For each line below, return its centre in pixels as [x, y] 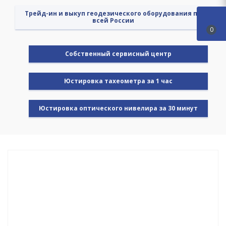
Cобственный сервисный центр [118, 54]
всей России [113, 21]
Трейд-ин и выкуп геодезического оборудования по [113, 14]
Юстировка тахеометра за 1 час [118, 81]
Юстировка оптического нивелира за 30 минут [118, 108]
